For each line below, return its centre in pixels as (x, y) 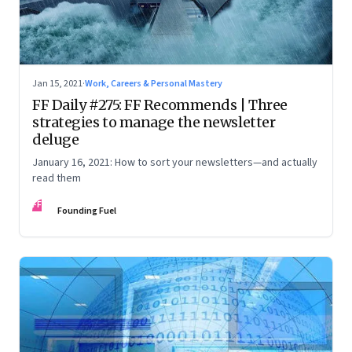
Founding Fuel (87, 211)
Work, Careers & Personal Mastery (154, 84)
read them (57, 179)
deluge (56, 140)
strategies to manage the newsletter (154, 123)
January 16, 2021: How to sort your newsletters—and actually (175, 163)
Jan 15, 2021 (57, 84)
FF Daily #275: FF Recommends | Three (160, 105)
